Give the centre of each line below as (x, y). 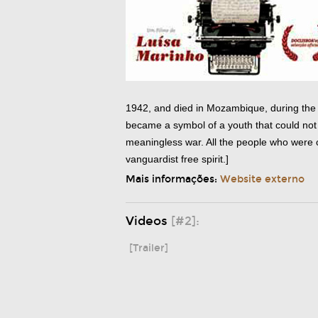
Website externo (262, 179)
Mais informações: (173, 179)
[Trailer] (149, 248)
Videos (148, 221)
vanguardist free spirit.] (177, 159)
